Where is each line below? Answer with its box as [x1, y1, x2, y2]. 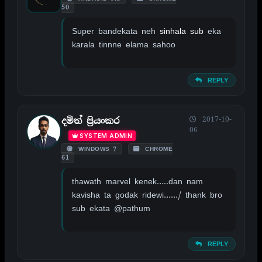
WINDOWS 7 [75, 144, 117, 153]
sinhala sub [160, 25, 204, 36]
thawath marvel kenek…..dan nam [72, 175, 203, 187]
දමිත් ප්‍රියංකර [61, 115, 119, 127]
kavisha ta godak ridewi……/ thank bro [72, 189, 222, 200]
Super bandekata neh [72, 25, 160, 36]
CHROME [142, 144, 173, 153]
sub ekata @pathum [72, 202, 150, 213]
